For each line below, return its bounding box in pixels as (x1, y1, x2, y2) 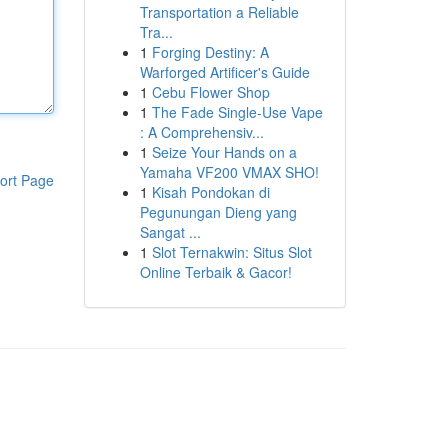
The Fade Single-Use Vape (151, 102, 323, 122)
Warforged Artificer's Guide (139, 62, 310, 82)
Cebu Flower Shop (151, 82, 270, 102)
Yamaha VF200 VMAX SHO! (139, 162, 319, 182)
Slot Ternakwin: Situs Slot (151, 242, 312, 262)
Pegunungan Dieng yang (139, 202, 297, 222)
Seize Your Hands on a (151, 142, 297, 162)
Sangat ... (139, 222, 201, 242)
